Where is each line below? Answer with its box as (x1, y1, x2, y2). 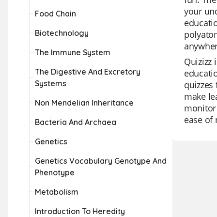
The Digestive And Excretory (35, 67, 140, 77)
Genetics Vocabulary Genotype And (35, 156, 167, 166)
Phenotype (35, 168, 75, 177)
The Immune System (35, 47, 110, 57)
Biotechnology (35, 28, 89, 38)
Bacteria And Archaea (35, 117, 116, 127)
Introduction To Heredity (35, 206, 125, 216)
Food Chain (35, 9, 76, 18)
